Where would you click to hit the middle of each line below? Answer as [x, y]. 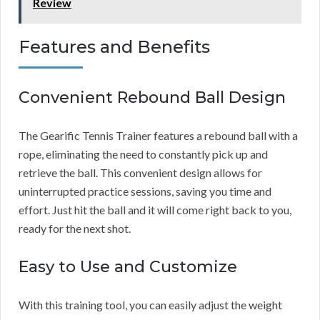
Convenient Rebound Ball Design [152, 97]
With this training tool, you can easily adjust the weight [150, 304]
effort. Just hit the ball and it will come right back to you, [155, 209]
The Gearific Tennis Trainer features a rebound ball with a [158, 135]
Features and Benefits [114, 46]
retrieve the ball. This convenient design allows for [140, 172]
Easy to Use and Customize [128, 266]
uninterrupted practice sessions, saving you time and [145, 191]
